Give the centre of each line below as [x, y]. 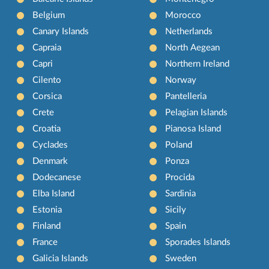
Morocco [183, 16]
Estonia [47, 210]
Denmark [50, 162]
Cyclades [50, 145]
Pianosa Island [193, 129]
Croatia [47, 129]
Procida [180, 178]
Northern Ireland [197, 64]
